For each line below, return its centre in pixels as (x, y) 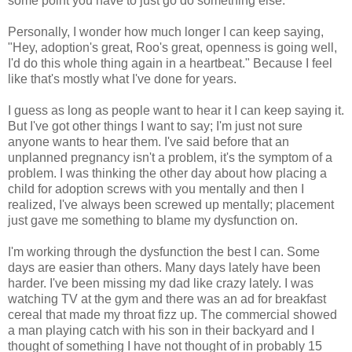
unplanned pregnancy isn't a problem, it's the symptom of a (170, 157)
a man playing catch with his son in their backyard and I (161, 330)
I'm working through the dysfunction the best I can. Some (164, 251)
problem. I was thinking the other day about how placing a (167, 173)
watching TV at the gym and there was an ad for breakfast (167, 299)
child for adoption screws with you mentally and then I (156, 189)
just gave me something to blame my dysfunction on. (153, 220)
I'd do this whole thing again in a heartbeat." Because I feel (170, 63)
